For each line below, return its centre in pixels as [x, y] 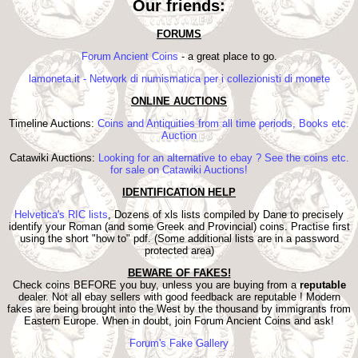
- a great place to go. [227, 57]
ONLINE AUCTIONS [179, 101]
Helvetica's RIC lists [61, 215]
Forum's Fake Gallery [179, 344]
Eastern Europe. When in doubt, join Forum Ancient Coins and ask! [179, 321]
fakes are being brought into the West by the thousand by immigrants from [179, 309]
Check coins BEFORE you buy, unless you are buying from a [156, 285]
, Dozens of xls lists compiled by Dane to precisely [226, 215]
